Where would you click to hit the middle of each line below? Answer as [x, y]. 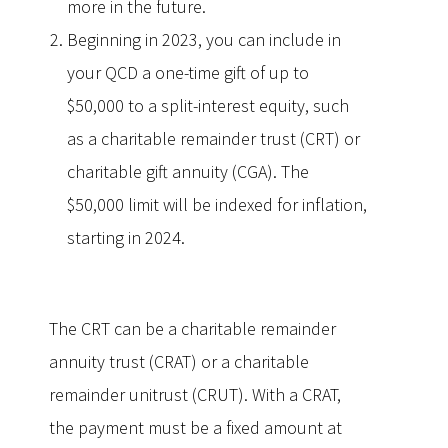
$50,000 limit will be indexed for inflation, [217, 204]
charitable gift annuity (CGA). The [188, 171]
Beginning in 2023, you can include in [204, 39]
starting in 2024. [126, 237]
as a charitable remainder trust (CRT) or [213, 138]
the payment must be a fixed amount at [195, 427]
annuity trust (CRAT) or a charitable [179, 361]
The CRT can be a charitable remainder [192, 328]
